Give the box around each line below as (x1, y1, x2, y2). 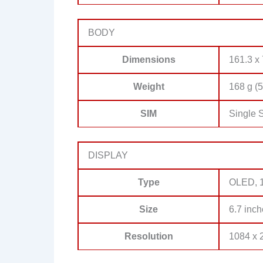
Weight (133, 81, 164, 92)
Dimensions (122, 54, 176, 65)
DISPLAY (88, 150, 128, 160)
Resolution (124, 231, 173, 241)
